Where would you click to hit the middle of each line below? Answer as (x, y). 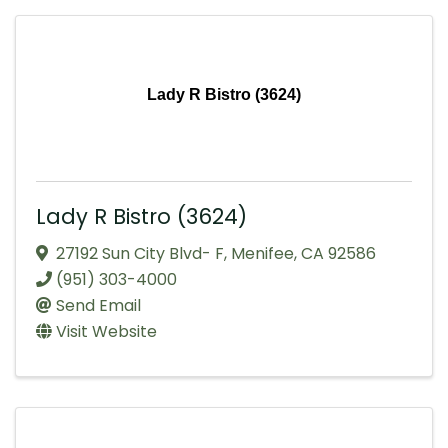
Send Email (98, 306)
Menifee (262, 254)
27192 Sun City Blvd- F (140, 254)
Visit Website (106, 332)
